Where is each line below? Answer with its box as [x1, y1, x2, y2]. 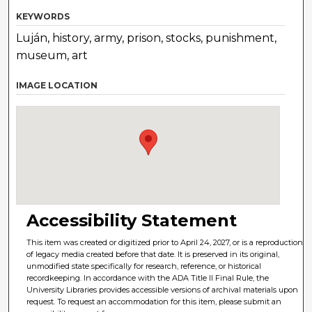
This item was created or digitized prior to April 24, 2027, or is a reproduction [26, 237, 304, 248]
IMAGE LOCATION [16, 80, 98, 91]
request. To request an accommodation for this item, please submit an [26, 297, 282, 307]
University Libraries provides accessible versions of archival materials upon [26, 285, 299, 295]
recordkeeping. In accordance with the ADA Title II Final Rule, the [26, 273, 270, 283]
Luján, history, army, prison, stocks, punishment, [16, 31, 277, 45]
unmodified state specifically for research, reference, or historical [26, 261, 262, 272]
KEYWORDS [16, 11, 70, 22]
